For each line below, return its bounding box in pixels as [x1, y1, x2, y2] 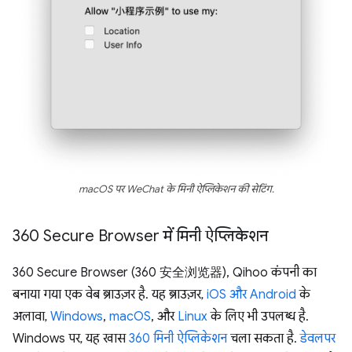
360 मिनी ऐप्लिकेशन [129, 331, 227, 347]
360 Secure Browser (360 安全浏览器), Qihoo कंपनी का [13, 265, 317, 281]
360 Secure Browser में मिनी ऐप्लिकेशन [13, 226, 268, 247]
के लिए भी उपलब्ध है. [207, 309, 309, 325]
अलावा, [13, 309, 50, 325]
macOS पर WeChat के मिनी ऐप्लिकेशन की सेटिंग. [78, 183, 274, 196]
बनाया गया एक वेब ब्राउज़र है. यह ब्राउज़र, [13, 287, 207, 303]
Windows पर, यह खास [13, 331, 129, 347]
